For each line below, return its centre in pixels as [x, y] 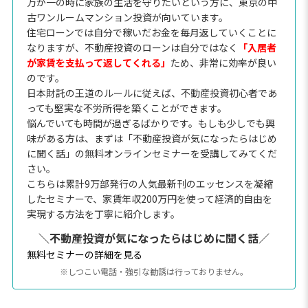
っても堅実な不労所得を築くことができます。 [126, 108]
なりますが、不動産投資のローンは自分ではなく [132, 47]
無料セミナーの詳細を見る [84, 254]
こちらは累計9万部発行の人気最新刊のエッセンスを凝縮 [150, 183]
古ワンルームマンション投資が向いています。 [127, 17]
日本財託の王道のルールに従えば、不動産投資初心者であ [152, 92]
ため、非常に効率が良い [223, 62]
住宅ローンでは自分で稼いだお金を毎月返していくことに [151, 32]
